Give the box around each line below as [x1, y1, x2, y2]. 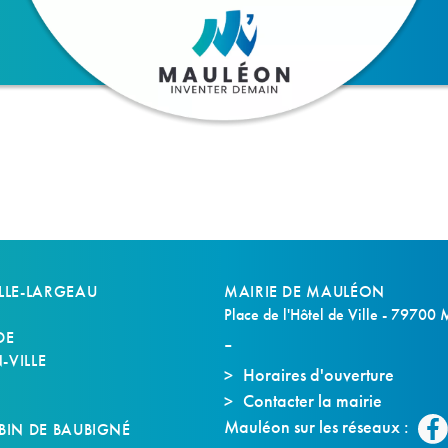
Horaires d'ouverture [243, 363, 394, 386]
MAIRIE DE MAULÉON [224, 281, 385, 302]
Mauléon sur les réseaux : [224, 415, 413, 439]
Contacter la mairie [243, 389, 382, 412]
